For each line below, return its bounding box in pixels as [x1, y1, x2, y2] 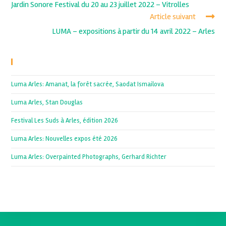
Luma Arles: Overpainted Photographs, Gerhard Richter [11, 153, 167, 161]
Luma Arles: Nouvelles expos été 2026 [11, 135, 118, 143]
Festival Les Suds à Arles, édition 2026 [11, 117, 119, 125]
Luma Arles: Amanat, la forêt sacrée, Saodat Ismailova [11, 80, 164, 89]
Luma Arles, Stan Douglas [11, 98, 83, 107]
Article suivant [149, 12, 196, 22]
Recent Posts [20, 58, 64, 66]
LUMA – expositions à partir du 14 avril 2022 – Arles [51, 26, 215, 37]
